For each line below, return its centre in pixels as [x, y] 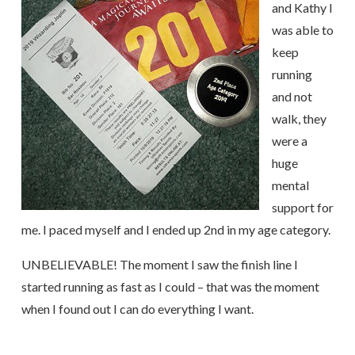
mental [290, 185]
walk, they [299, 118]
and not [292, 96]
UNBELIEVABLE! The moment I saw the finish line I [159, 264]
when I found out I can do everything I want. [137, 309]
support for [302, 207]
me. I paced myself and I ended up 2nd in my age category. [176, 229]
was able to [302, 30]
